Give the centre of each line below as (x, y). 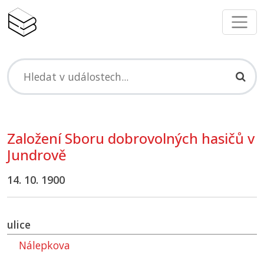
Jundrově (37, 155)
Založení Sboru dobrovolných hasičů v (131, 139)
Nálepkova (44, 245)
